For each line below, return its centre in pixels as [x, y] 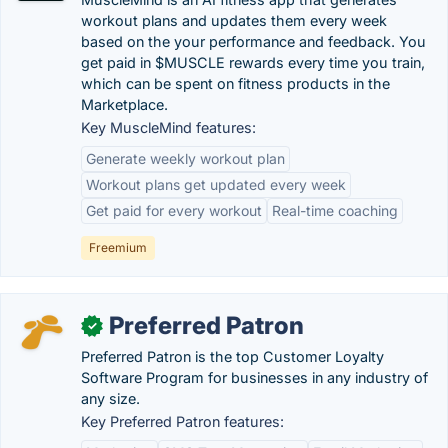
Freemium [118, 247]
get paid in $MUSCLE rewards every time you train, [253, 62]
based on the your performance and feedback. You [253, 41]
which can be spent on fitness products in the [235, 83]
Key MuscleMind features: [168, 127]
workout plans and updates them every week [234, 20]
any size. [110, 398]
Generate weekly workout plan [185, 158]
